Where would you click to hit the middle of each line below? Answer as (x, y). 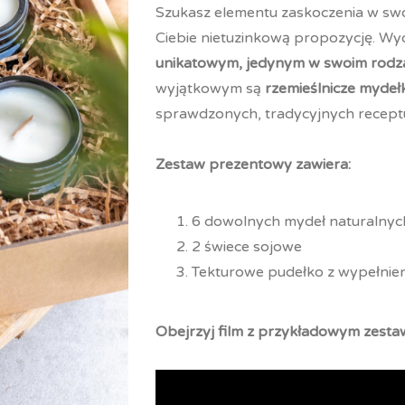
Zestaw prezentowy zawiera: (254, 165)
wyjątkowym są (211, 89)
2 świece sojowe (247, 247)
